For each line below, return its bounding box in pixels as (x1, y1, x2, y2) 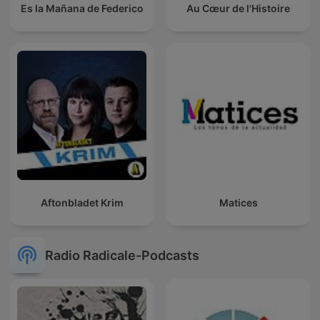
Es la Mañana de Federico (20, 2, 144, 15)
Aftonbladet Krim (40, 196, 124, 209)
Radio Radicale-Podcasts (45, 247, 199, 263)
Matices (219, 196, 258, 209)
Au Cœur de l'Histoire (186, 2, 290, 15)
